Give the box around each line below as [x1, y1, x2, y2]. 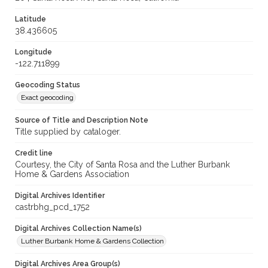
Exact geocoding [21, 93, 74, 102]
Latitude [15, 15, 46, 24]
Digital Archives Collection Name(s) [15, 224, 142, 233]
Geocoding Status [15, 81, 80, 90]
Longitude [15, 48, 52, 57]
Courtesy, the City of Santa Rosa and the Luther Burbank [15, 160, 230, 170]
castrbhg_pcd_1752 [15, 202, 90, 212]
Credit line [15, 149, 53, 158]
